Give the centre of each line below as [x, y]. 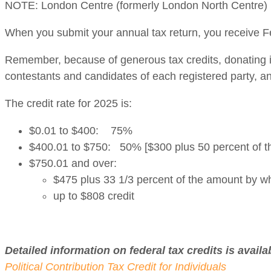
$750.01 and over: [76, 164]
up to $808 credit [107, 196]
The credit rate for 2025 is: [68, 104]
